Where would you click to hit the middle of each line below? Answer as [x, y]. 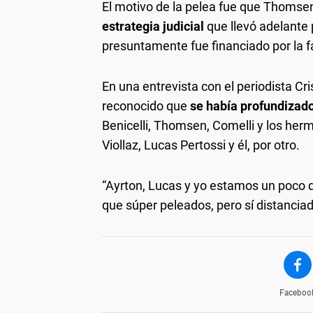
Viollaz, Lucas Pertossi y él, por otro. [201, 145]
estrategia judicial [154, 26]
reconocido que [146, 105]
